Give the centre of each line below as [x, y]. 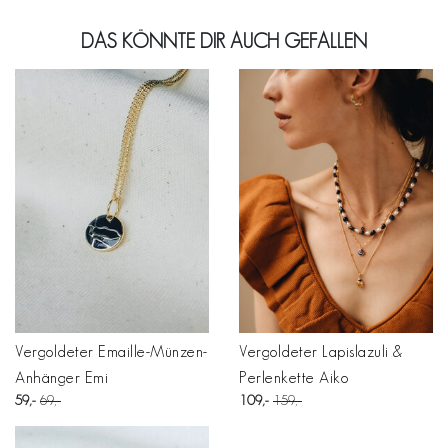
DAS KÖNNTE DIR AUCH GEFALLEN [224, 40]
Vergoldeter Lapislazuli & [321, 352]
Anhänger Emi [61, 378]
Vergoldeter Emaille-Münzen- [111, 352]
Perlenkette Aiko [293, 378]
